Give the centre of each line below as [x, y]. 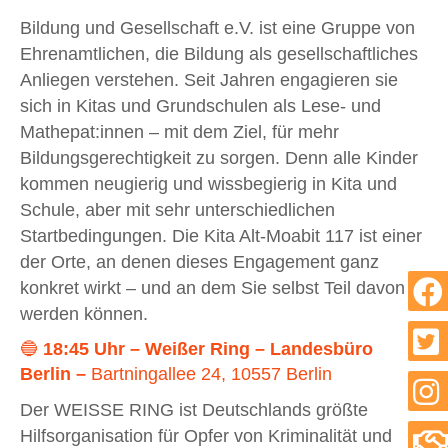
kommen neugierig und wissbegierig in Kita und [208, 183]
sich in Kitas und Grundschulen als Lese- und [200, 105]
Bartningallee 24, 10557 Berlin [209, 373]
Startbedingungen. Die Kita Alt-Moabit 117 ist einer [221, 235]
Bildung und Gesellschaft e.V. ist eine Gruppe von [217, 27]
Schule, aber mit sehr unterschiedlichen [177, 209]
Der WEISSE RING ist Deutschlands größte [194, 409]
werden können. [84, 313]
